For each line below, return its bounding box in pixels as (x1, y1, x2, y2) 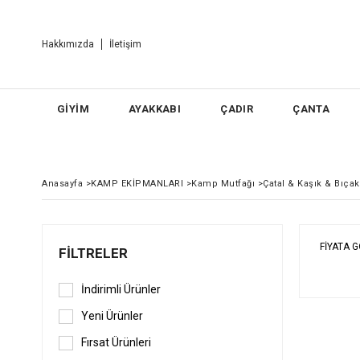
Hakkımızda (42, 39, 94, 50)
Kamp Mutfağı (191, 178, 255, 189)
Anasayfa (42, 178, 83, 189)
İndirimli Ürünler (81, 283, 161, 296)
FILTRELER (59, 245, 128, 261)
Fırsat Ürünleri (81, 336, 151, 349)
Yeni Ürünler (81, 309, 143, 322)
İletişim (109, 39, 141, 50)
